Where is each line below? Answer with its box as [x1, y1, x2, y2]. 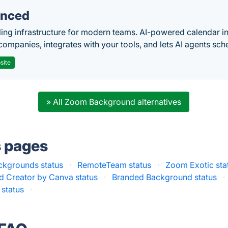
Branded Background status [112, 172, 217, 182]
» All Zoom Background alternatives [46, 97, 182, 107]
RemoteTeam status [77, 160, 152, 170]
